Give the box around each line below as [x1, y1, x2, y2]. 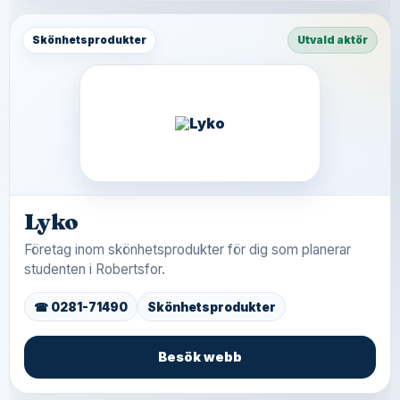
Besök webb [158, 349, 242, 364]
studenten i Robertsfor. [24, 261, 165, 278]
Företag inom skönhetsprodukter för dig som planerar [24, 241, 351, 258]
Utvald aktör [297, 33, 368, 46]
